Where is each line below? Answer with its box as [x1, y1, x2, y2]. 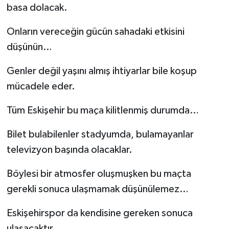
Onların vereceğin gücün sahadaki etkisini [6, 26, 185, 37]
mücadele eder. [6, 81, 75, 91]
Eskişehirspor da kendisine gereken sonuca [6, 208, 193, 218]
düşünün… [6, 41, 52, 52]
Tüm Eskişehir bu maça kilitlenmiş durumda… [6, 105, 199, 116]
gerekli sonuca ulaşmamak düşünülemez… [6, 184, 189, 194]
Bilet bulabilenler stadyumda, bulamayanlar [6, 129, 194, 140]
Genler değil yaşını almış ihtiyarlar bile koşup [6, 65, 197, 76]
